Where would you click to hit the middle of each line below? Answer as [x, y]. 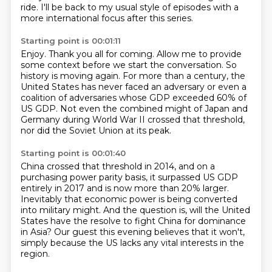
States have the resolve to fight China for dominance [133, 221]
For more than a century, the [184, 76]
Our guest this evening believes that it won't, [149, 232]
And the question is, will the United [176, 210]
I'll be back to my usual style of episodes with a [139, 7]
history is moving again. [71, 76]
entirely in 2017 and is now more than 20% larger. [124, 188]
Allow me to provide [199, 54]
